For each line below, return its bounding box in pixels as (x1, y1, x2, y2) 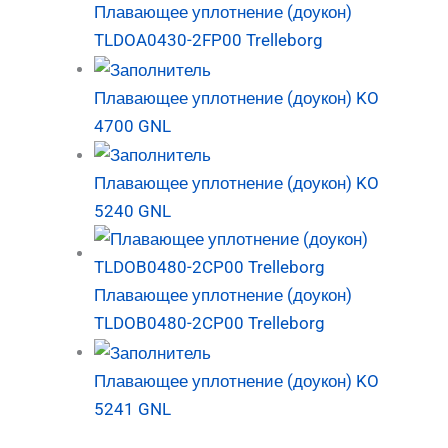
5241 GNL (94, 398, 172, 419)
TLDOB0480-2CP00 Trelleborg (94, 313, 326, 334)
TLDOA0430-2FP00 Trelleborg (94, 30, 324, 51)
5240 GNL (94, 201, 172, 222)
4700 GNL (94, 115, 172, 136)
